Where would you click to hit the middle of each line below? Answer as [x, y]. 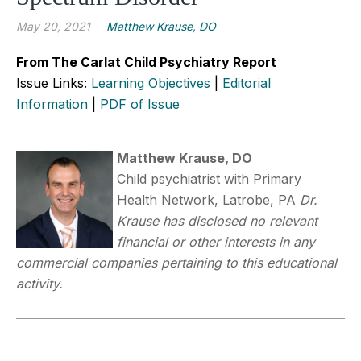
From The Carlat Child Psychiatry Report [146, 62]
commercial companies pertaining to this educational [176, 262]
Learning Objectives [151, 83]
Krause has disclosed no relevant [217, 220]
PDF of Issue [140, 104]
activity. [39, 283]
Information [52, 104]
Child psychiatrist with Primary [209, 178]
